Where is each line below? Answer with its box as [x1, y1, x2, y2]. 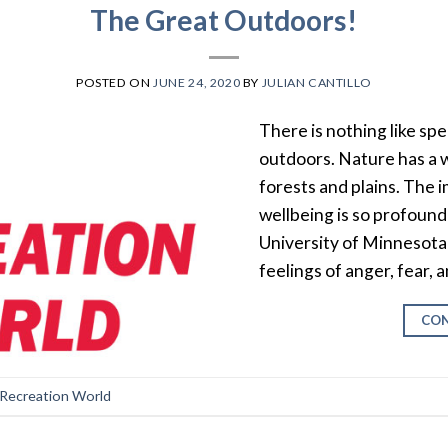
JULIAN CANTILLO [261, 75, 372, 91]
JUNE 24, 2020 [153, 75, 241, 91]
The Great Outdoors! [90, 2, 358, 37]
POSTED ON [76, 75, 154, 91]
